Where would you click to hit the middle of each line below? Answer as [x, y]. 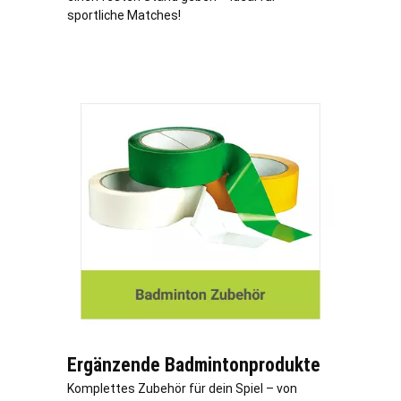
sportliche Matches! [124, 16]
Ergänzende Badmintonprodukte [194, 365]
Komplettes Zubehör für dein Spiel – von [182, 389]
